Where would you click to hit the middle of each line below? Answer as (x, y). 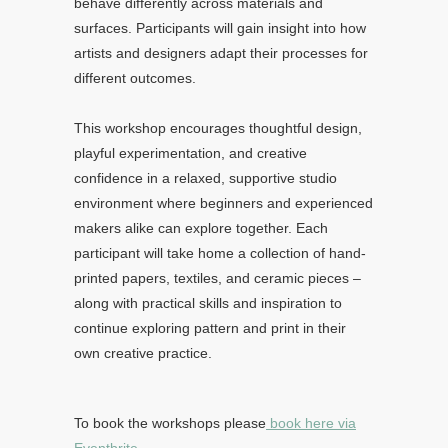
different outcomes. (135, 78)
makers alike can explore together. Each (201, 228)
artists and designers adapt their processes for (221, 53)
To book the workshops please (170, 423)
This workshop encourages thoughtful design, (218, 128)
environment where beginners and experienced (223, 203)
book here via (311, 423)
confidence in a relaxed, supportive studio (205, 178)
